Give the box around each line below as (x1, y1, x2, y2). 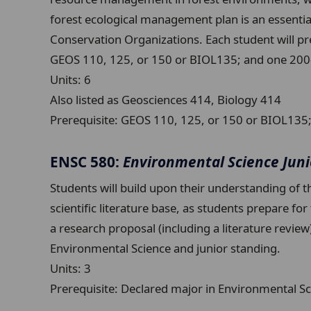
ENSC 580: (50, 151, 123, 171)
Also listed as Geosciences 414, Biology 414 (50, 92, 281, 108)
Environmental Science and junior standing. (50, 240, 280, 257)
